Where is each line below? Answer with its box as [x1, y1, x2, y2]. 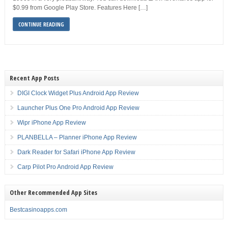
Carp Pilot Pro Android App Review [17, 163, 113, 170]
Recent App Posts [9, 73, 59, 82]
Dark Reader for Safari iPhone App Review [17, 149, 135, 156]
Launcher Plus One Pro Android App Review [17, 104, 139, 111]
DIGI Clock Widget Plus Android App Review [17, 90, 139, 97]
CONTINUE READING [18, 20, 64, 28]
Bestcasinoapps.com [9, 206, 67, 213]
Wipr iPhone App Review [17, 119, 86, 126]
